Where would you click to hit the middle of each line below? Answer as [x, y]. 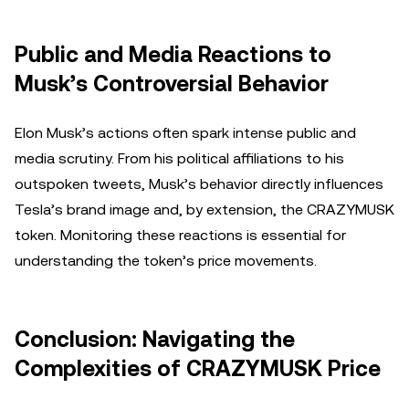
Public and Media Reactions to [173, 55]
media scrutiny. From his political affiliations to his [179, 158]
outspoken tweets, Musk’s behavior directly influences [199, 184]
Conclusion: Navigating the [155, 340]
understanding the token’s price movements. [166, 261]
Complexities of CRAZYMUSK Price [198, 369]
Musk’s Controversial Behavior [172, 84]
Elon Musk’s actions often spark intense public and [185, 133]
